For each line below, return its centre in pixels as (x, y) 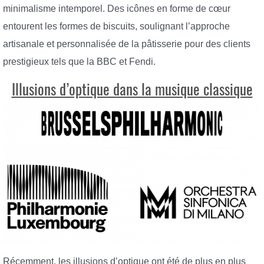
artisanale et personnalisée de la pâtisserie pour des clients (127, 44)
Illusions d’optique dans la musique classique (132, 89)
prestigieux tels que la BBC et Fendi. (79, 62)
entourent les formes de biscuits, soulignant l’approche (116, 27)
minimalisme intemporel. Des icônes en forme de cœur (117, 9)
